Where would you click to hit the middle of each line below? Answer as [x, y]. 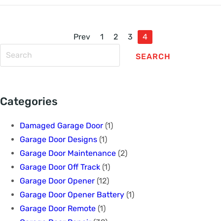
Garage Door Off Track [60, 167]
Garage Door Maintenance [68, 153]
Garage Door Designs [58, 139]
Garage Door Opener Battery [72, 194]
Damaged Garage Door [61, 125]
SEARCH [153, 56]
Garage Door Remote [58, 208]
